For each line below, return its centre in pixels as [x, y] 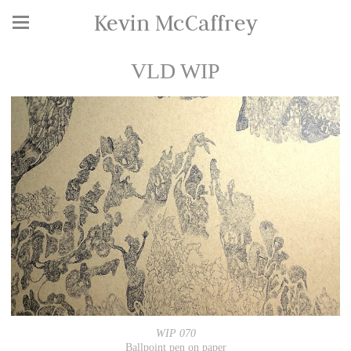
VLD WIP [175, 71]
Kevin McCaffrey [175, 23]
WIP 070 [175, 334]
